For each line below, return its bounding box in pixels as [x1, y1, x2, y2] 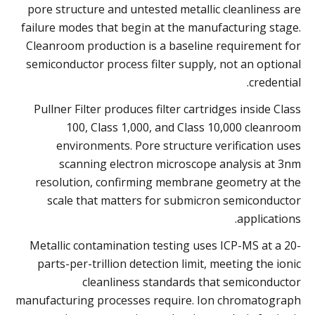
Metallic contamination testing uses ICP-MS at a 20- [30, 237, 301, 253]
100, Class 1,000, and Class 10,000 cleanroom [66, 119, 301, 135]
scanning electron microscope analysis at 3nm [59, 155, 301, 172]
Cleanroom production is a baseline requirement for [26, 37, 301, 53]
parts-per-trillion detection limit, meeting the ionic [37, 255, 301, 271]
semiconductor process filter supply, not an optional [26, 56, 301, 72]
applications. [237, 210, 301, 226]
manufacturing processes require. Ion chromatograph [15, 292, 301, 308]
